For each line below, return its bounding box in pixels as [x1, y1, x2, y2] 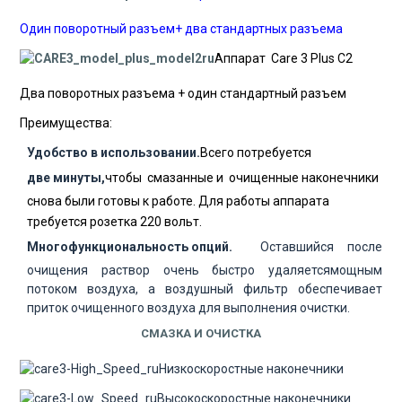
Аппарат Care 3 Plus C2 [214, 50, 353, 66]
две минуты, [27, 170, 105, 185]
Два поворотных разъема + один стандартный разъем [20, 85, 346, 100]
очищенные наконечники [229, 170, 379, 185]
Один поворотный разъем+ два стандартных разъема [20, 21, 343, 36]
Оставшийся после [232, 239, 382, 254]
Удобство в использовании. [27, 144, 200, 160]
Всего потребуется [200, 144, 314, 160]
